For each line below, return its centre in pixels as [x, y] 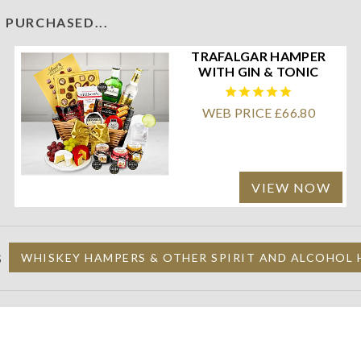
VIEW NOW [291, 187]
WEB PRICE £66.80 [258, 112]
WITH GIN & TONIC [259, 71]
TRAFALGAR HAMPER [259, 56]
